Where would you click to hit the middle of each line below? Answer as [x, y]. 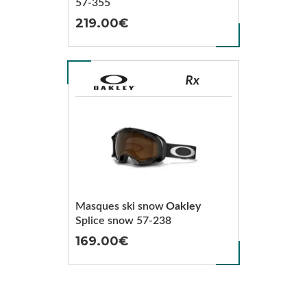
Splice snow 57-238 [123, 221]
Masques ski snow [119, 206]
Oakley [183, 206]
